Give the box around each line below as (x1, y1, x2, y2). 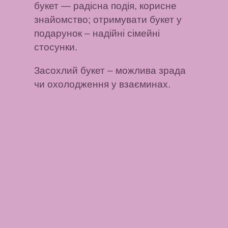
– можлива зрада (105, 65, 186, 76)
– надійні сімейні (82, 28, 160, 39)
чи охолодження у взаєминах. (34, 78, 171, 90)
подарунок (34, 28, 82, 39)
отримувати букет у (93, 14, 182, 25)
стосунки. (34, 42, 78, 53)
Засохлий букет (34, 65, 105, 76)
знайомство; (34, 14, 94, 25)
